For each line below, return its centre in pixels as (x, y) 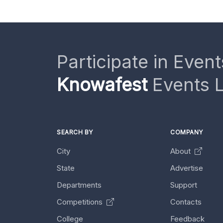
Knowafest (102, 85)
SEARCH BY (75, 132)
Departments (79, 185)
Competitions (81, 202)
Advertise (187, 168)
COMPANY (187, 132)
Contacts (186, 202)
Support (184, 185)
